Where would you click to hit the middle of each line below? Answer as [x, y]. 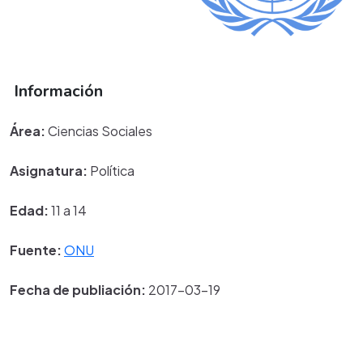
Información [56, 91]
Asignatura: [49, 170]
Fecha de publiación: [78, 289]
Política [111, 170]
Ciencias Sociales [99, 130]
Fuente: [36, 250]
